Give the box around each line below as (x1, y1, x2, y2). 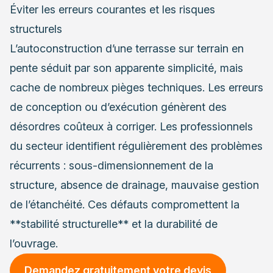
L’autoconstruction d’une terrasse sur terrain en (10, 41, 244, 55)
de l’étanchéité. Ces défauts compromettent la (10, 197, 239, 211)
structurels (10, 22, 62, 35)
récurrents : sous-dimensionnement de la (10, 158, 213, 172)
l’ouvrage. (10, 236, 58, 250)
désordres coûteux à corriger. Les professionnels (10, 119, 253, 133)
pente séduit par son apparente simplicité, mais (10, 61, 243, 74)
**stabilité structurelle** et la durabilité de (10, 217, 218, 230)
